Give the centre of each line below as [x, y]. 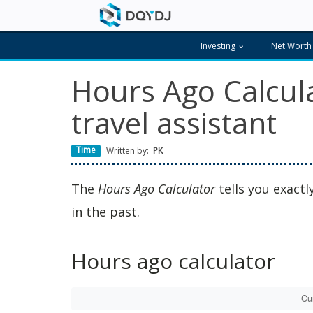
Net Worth [291, 46]
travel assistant [174, 123]
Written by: [128, 151]
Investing [218, 46]
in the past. [105, 212]
